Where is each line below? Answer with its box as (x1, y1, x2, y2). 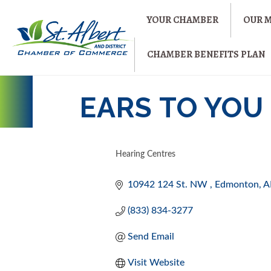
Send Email (128, 232, 175, 241)
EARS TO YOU (80, 91, 264, 124)
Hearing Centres (116, 150, 176, 158)
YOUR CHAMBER (146, 13, 219, 27)
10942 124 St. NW (128, 180, 211, 189)
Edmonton (215, 180, 260, 189)
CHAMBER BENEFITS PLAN (147, 48, 266, 61)
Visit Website (128, 258, 185, 267)
